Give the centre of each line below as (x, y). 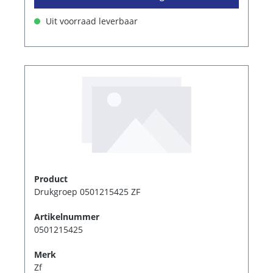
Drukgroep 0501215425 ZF (87, 191)
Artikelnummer (67, 216)
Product (51, 179)
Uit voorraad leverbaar (90, 21)
